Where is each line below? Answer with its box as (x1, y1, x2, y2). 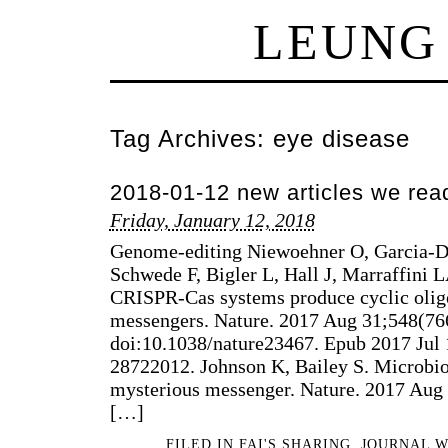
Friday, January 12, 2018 (109, 209, 315, 232)
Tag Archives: (109, 126, 273, 153)
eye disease (272, 126, 410, 153)
